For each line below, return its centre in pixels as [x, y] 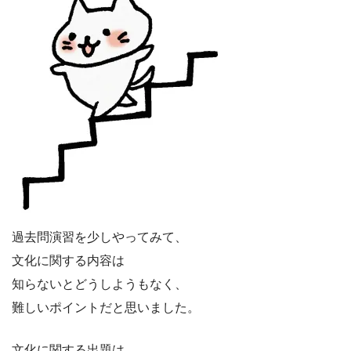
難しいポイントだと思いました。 [106, 307]
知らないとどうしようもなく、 [100, 284]
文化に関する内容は [68, 260]
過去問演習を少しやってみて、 [100, 237]
